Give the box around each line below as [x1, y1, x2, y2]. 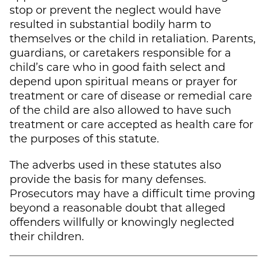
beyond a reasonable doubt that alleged [10, 200, 225, 215]
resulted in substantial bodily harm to [10, 16, 211, 31]
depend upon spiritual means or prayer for [10, 73, 237, 88]
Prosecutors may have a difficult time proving [10, 185, 255, 200]
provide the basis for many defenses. [10, 171, 206, 186]
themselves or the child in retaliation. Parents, [10, 30, 256, 45]
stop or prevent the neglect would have [10, 2, 221, 17]
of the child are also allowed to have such [10, 102, 231, 117]
